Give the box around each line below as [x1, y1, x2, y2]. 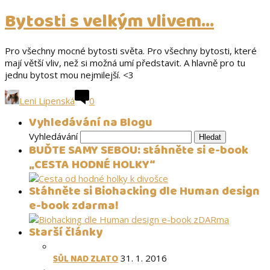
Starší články [29, 222, 102, 242]
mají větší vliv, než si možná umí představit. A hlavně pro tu [5, 56, 245, 69]
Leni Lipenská [19, 94, 75, 107]
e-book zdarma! [29, 196, 119, 215]
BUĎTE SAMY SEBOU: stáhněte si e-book [29, 140, 248, 160]
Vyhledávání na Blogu [29, 113, 152, 132]
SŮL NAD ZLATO [53, 251, 118, 266]
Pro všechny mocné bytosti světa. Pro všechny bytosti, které [5, 44, 257, 57]
